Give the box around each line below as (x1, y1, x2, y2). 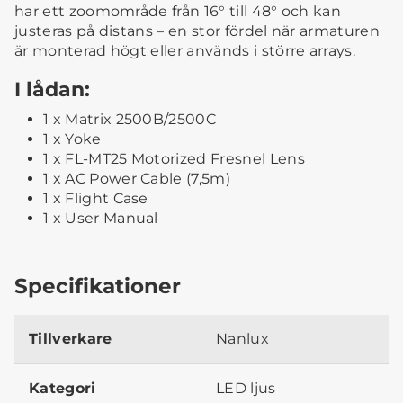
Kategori (29, 380, 96, 398)
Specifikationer (14, 273, 181, 300)
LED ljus (216, 380, 276, 398)
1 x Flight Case (43, 190, 148, 208)
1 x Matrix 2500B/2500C (43, 111, 217, 129)
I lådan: (14, 77, 90, 102)
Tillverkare (29, 330, 112, 348)
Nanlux (216, 330, 269, 348)
